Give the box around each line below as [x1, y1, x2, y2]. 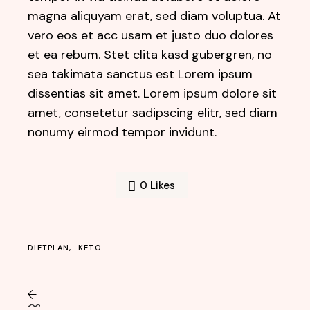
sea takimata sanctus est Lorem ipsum [28, 66, 253, 82]
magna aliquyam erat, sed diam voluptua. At [28, 8, 282, 24]
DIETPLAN [28, 243, 70, 253]
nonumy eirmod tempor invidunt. [28, 124, 217, 140]
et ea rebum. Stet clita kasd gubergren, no [28, 46, 273, 63]
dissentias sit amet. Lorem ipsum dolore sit [28, 85, 277, 102]
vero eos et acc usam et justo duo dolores [28, 27, 274, 44]
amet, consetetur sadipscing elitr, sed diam [28, 104, 278, 121]
